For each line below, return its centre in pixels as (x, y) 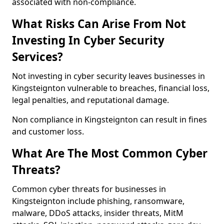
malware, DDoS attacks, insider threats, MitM (98, 213)
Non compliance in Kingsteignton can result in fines (109, 119)
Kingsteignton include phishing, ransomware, (98, 201)
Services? (37, 57)
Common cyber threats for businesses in (89, 189)
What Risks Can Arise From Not (99, 24)
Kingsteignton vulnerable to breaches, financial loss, (111, 88)
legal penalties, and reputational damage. (90, 100)
